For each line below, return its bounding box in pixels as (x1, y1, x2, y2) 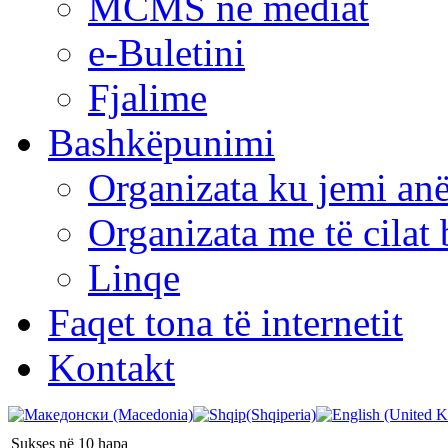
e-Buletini (88, 30, 245, 74)
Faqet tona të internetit (48, 300, 403, 344)
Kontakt (48, 345, 175, 389)
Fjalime (88, 75, 207, 119)
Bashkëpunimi (48, 120, 275, 164)
